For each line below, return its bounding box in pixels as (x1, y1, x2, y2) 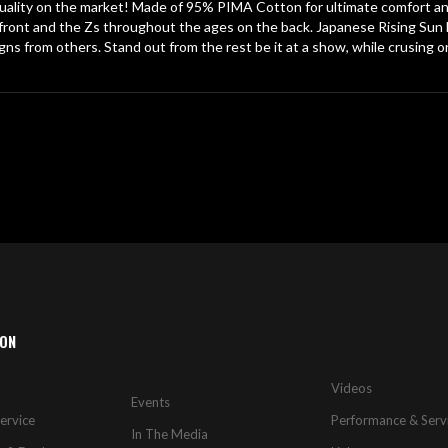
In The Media (131, 426, 209, 442)
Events (131, 394, 171, 410)
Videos (330, 380, 372, 396)
